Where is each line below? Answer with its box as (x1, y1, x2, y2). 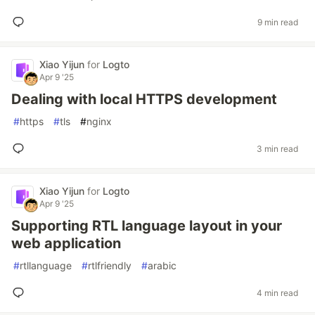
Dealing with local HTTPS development (11, 91, 277, 108)
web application (11, 235, 121, 252)
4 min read (257, 287, 298, 298)
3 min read (257, 143, 298, 154)
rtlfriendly (88, 259, 131, 271)
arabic (148, 259, 176, 271)
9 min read (257, 16, 298, 27)
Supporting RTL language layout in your (11, 217, 282, 234)
